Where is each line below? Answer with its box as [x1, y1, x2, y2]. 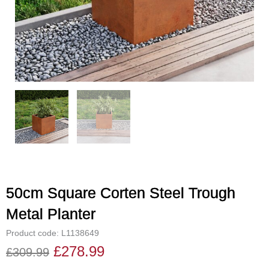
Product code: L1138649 [6, 228, 99, 238]
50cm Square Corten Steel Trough [6, 184, 235, 201]
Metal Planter [6, 205, 95, 222]
